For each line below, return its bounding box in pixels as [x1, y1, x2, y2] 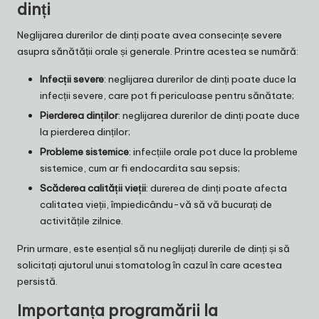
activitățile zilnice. [40, 214, 123, 227]
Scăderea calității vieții [40, 181, 146, 194]
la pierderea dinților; [40, 125, 130, 138]
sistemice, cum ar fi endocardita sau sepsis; [40, 161, 240, 174]
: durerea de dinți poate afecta [146, 181, 287, 194]
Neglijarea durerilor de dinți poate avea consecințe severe [17, 28, 282, 41]
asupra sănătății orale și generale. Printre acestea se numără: [17, 44, 298, 58]
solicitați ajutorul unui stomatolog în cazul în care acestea [17, 258, 282, 271]
